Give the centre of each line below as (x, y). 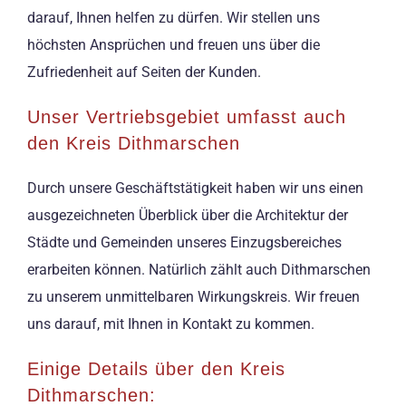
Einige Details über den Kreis (156, 369)
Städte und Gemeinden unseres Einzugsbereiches (184, 243)
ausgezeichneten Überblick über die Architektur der (188, 216)
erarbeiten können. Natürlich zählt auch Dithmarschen (199, 270)
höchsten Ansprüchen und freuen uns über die (174, 45)
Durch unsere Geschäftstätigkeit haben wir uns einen (195, 188)
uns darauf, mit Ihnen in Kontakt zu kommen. (171, 324)
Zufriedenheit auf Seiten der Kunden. (144, 72)
